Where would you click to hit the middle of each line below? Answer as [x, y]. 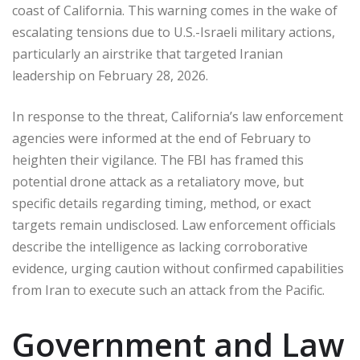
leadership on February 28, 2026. [110, 75]
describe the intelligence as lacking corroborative [160, 246]
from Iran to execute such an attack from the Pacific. [168, 290]
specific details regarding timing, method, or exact [162, 203]
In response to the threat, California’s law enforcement [178, 116]
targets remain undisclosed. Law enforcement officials [174, 225]
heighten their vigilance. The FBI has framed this [158, 160]
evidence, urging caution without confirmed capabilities [178, 268]
